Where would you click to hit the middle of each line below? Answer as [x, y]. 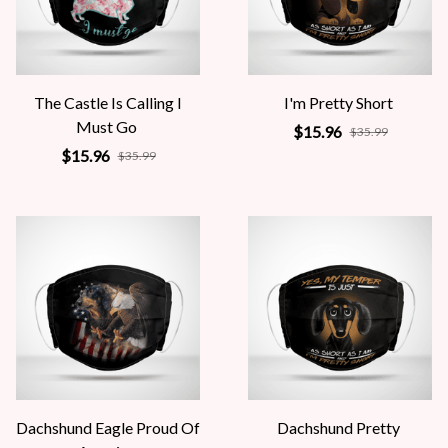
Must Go [106, 126]
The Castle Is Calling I [108, 102]
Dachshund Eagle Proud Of [108, 427]
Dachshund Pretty [338, 427]
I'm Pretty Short [338, 102]
